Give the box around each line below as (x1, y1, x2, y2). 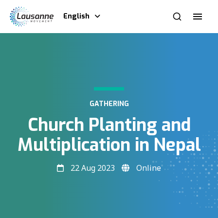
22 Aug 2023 (69, 163, 117, 174)
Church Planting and (27, 113, 191, 137)
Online (134, 163, 161, 174)
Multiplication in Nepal (17, 133, 201, 157)
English (63, 12, 90, 21)
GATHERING (89, 99, 129, 109)
